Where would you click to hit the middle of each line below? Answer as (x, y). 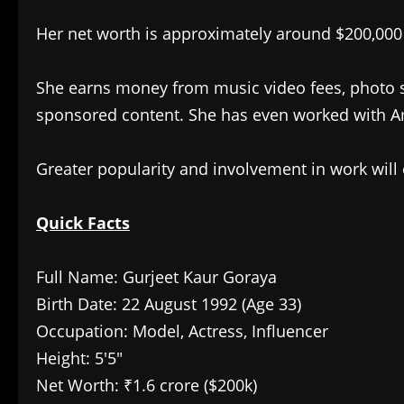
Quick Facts (83, 223)
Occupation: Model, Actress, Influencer (182, 331)
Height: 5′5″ (79, 358)
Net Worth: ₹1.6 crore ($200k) (147, 386)
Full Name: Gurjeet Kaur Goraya (156, 277)
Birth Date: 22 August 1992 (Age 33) (169, 304)
